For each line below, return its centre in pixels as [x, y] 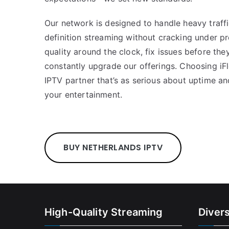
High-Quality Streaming [104, 212]
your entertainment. [84, 95]
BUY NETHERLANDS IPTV [113, 148]
